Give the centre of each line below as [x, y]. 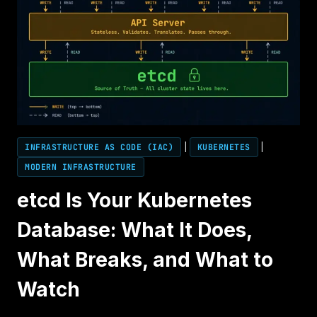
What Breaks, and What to [145, 259]
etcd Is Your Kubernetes [134, 200]
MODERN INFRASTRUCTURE [81, 167]
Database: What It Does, [134, 230]
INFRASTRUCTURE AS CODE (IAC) [99, 147]
